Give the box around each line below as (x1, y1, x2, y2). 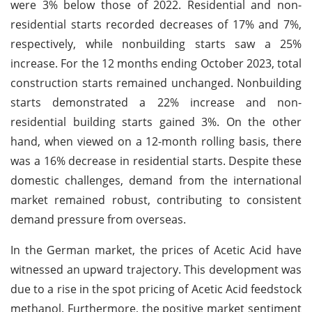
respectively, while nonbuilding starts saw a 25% (10, 36, 302, 52)
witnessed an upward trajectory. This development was (10, 261, 302, 277)
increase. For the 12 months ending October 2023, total (10, 55, 302, 71)
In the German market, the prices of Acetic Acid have (10, 242, 302, 258)
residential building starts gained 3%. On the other (10, 114, 302, 130)
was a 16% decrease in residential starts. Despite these (10, 153, 302, 169)
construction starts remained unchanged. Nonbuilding (10, 75, 302, 91)
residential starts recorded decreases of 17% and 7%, (10, 16, 302, 32)
